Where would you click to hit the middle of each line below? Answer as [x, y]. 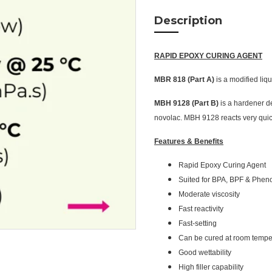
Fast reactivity [201, 209]
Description [188, 20]
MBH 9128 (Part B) [186, 103]
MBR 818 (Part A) [185, 79]
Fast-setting [198, 223]
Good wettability [205, 252]
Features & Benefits [189, 141]
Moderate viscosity [209, 194]
